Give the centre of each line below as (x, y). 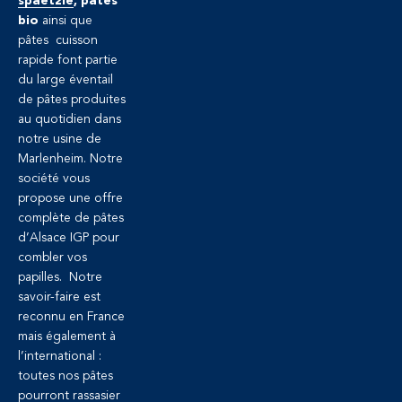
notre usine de (60, 140)
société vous (54, 179)
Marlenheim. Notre (70, 159)
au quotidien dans (70, 120)
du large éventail (66, 80)
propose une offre (70, 199)
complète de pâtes (71, 218)
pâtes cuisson (58, 41)
